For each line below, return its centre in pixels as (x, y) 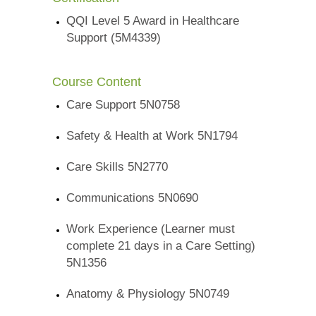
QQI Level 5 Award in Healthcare (153, 21)
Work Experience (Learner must (151, 229)
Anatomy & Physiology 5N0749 (148, 294)
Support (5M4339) (114, 38)
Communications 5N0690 (132, 198)
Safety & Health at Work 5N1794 (152, 136)
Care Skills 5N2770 (117, 167)
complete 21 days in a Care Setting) (161, 246)
